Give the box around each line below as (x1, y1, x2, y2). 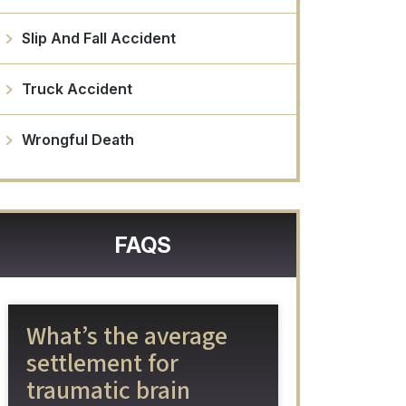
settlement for (26, 345, 179, 382)
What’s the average (26, 318, 227, 355)
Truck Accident (22, 80, 132, 99)
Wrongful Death (22, 130, 134, 150)
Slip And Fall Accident (22, 29, 176, 48)
